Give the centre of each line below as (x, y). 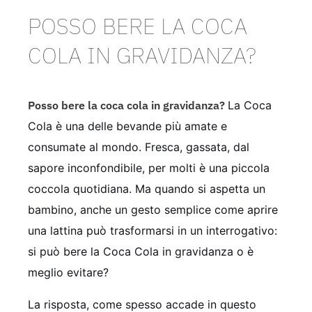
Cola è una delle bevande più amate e (127, 126)
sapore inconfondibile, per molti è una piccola (149, 168)
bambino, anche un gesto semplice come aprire (153, 210)
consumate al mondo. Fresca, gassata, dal (139, 147)
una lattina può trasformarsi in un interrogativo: (153, 231)
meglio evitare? (68, 273)
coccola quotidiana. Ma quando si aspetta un (147, 189)
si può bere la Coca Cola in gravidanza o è (141, 252)
